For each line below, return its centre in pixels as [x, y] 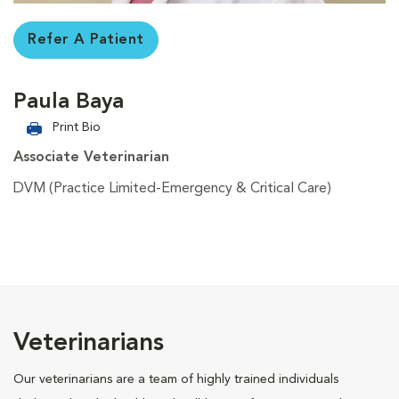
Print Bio [77, 127]
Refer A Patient [86, 40]
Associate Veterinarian [91, 157]
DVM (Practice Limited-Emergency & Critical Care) [172, 188]
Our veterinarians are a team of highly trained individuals [176, 379]
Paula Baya [69, 102]
